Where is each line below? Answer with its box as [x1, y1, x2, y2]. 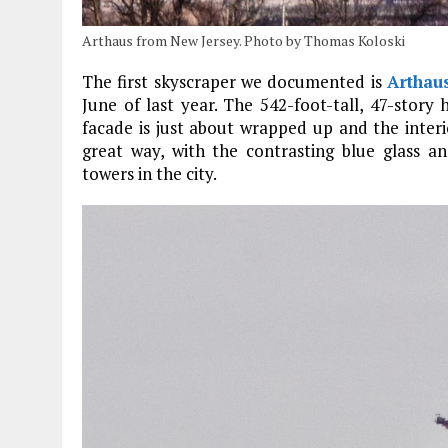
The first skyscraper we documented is [82, 69, 388, 93]
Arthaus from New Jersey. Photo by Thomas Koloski [82, 30, 405, 50]
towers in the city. [82, 161, 217, 185]
